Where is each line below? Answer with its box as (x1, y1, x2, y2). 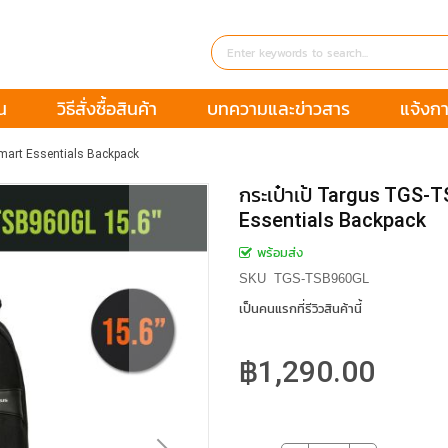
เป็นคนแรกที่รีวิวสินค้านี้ (239, 301, 362, 317)
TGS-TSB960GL (274, 271, 369, 287)
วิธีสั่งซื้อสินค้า (56, 98, 157, 120)
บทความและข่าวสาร (206, 98, 350, 120)
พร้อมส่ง (257, 245, 303, 261)
